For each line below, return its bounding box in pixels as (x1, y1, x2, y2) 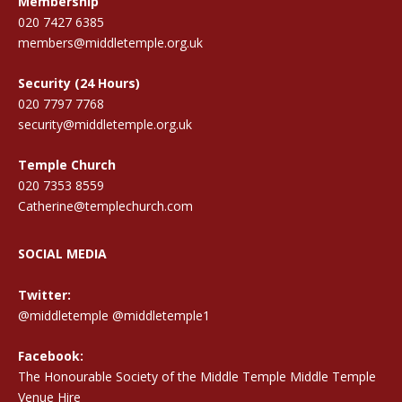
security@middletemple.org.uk (18, 116, 192, 134)
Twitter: (18, 285, 71, 303)
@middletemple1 (112, 306, 210, 324)
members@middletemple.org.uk (18, 33, 203, 51)
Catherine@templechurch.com (18, 197, 193, 215)
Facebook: (18, 347, 83, 365)
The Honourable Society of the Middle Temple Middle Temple (18, 368, 376, 386)
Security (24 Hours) (18, 74, 140, 92)
